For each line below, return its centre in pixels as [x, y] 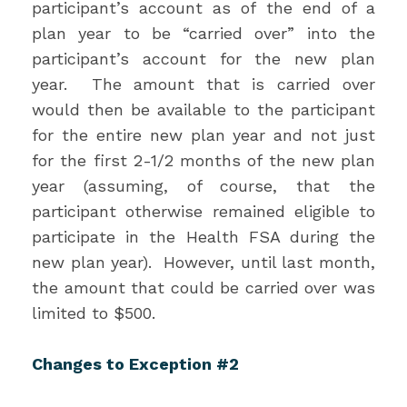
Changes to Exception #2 [135, 364]
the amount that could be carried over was [203, 288]
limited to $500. [96, 313]
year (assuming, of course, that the [203, 186]
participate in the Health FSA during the [203, 237]
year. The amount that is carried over [203, 84]
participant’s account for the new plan [203, 59]
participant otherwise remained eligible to [203, 211]
